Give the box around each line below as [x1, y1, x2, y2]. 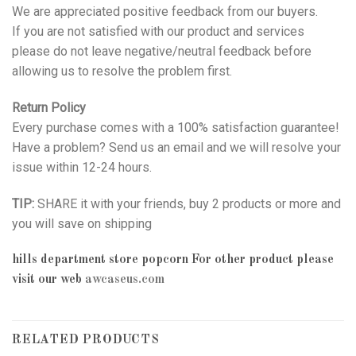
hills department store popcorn [12, 253, 188, 266]
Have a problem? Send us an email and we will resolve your [12, 140, 341, 156]
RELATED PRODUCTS [12, 333, 160, 346]
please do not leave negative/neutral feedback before [12, 44, 311, 60]
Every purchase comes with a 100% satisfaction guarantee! [12, 120, 339, 136]
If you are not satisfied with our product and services [12, 24, 304, 40]
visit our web [12, 273, 85, 286]
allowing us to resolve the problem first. [12, 64, 232, 79]
